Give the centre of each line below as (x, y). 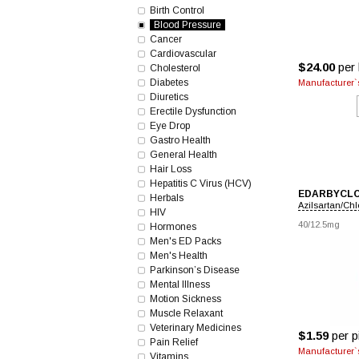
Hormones (173, 227)
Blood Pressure (188, 25)
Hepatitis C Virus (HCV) (201, 184)
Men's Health (179, 256)
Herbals (167, 198)
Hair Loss (171, 169)
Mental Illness (180, 284)
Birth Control (177, 10)
